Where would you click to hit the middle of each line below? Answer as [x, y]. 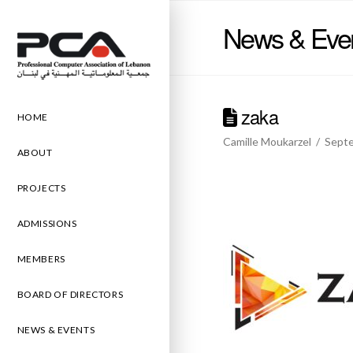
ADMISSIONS [47, 223]
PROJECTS [41, 188]
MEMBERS [41, 258]
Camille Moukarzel [267, 141]
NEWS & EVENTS [56, 329]
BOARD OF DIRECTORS [70, 294]
